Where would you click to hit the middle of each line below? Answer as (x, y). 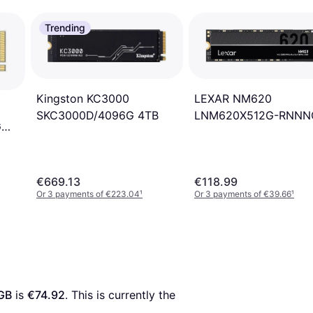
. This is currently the (120, 294)
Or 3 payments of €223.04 (88, 194)
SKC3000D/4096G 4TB (97, 115)
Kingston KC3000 (83, 98)
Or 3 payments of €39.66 (243, 194)
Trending (65, 28)
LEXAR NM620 (233, 99)
